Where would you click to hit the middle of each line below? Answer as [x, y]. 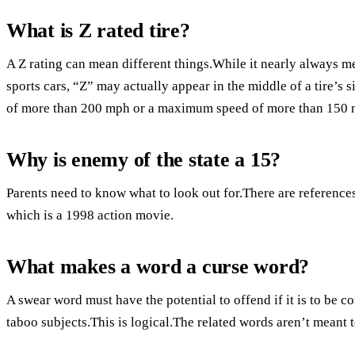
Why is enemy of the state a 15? [144, 159]
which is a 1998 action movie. [90, 215]
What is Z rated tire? [98, 30]
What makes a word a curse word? [158, 266]
